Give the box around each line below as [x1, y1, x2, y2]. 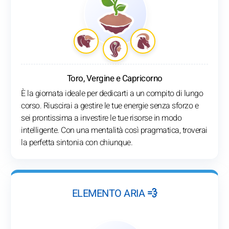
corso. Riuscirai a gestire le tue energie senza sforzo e [21, 100, 198, 112]
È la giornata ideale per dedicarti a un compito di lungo [21, 87, 203, 100]
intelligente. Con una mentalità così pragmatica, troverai [21, 124, 208, 137]
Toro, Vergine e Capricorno [66, 72, 163, 85]
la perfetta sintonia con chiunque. [21, 136, 132, 149]
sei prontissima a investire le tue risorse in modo [21, 112, 181, 125]
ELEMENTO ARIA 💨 [72, 186, 157, 201]
